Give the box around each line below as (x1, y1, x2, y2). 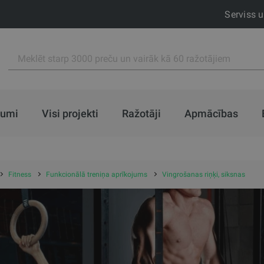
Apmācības (184, 107, 238, 120)
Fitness (8, 170, 31, 179)
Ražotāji (121, 107, 161, 120)
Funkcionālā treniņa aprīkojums (45, 170, 147, 179)
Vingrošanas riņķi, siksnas (161, 170, 245, 179)
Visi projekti (41, 107, 98, 120)
